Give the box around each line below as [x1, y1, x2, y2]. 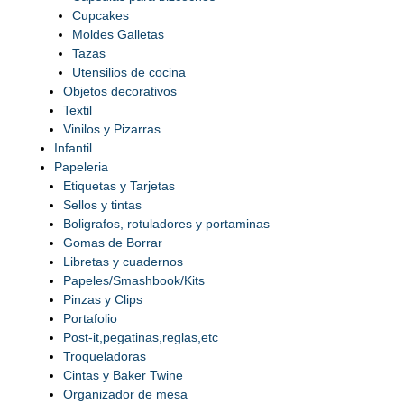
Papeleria [54, 160, 108, 175]
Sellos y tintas [63, 197, 142, 213]
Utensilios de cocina [72, 65, 186, 80]
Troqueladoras [63, 349, 146, 364]
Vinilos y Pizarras [63, 122, 161, 137]
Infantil [54, 141, 92, 156]
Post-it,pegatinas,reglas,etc [63, 330, 218, 345]
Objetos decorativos [63, 84, 177, 99]
